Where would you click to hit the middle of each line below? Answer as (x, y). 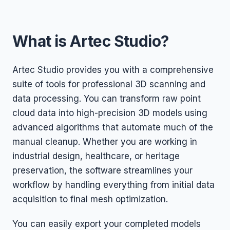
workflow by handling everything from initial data (113, 185)
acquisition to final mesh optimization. (90, 199)
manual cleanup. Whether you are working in (105, 142)
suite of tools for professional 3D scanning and (109, 84)
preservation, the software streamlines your (102, 170)
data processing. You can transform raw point (107, 99)
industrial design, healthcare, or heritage (96, 156)
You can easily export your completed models (107, 224)
